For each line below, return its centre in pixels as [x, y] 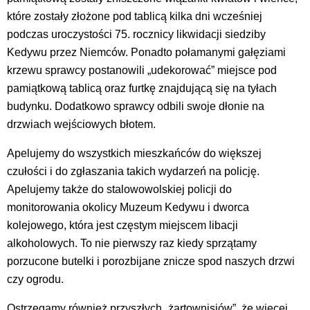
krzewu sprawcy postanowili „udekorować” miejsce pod [142, 70]
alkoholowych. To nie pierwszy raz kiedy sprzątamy [132, 243]
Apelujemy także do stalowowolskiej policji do [119, 189]
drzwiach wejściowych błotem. [81, 124]
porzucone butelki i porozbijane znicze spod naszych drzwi [151, 261]
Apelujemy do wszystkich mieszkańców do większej [134, 153]
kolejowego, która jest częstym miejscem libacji [122, 225]
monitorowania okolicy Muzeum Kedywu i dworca [128, 207]
